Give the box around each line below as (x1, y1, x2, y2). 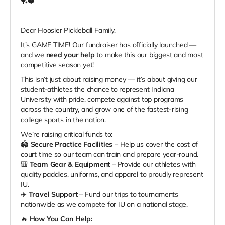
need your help (46, 50, 95, 60)
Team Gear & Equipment (29, 160, 110, 169)
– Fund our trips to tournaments (77, 190, 178, 199)
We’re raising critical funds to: (21, 130, 113, 139)
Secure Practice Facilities (30, 140, 113, 149)
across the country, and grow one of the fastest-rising (21, 105, 188, 115)
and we (21, 50, 46, 60)
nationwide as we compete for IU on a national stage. (21, 200, 188, 209)
